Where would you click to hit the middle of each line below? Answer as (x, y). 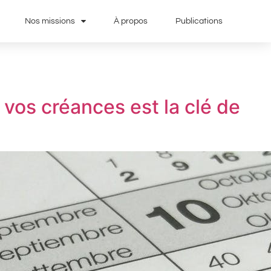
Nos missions (50, 21)
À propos (130, 21)
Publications (199, 21)
